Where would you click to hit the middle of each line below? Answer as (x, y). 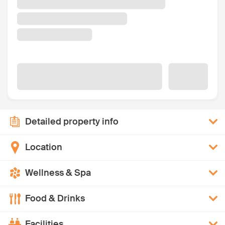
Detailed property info (72, 122)
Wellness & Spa (58, 173)
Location (44, 147)
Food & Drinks (55, 199)
